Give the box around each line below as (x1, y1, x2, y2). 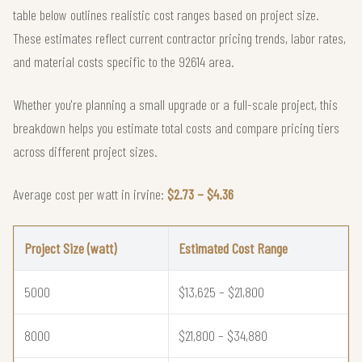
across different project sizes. (13, 141, 158, 160)
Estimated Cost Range (179, 238, 288, 257)
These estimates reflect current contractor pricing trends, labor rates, (13, 28, 346, 47)
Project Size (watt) (24, 238, 116, 257)
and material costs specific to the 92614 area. (13, 52, 234, 70)
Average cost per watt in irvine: (13, 184, 167, 203)
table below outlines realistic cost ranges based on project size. (13, 5, 319, 23)
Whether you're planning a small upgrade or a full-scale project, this (13, 95, 338, 113)
